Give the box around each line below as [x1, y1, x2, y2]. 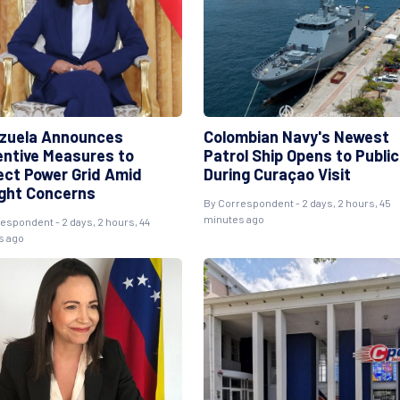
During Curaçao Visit [203, 163, 351, 184]
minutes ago [203, 212, 264, 225]
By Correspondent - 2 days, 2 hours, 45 [203, 196, 391, 209]
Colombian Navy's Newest [203, 126, 389, 146]
